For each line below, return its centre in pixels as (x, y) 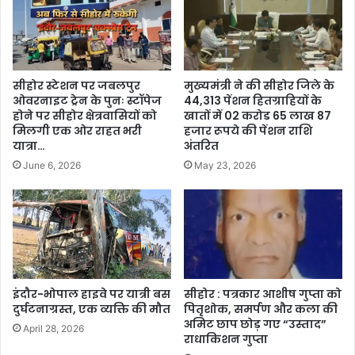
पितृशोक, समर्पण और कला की (261, 309)
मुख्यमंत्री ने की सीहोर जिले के (259, 86)
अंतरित (201, 146)
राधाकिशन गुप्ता (226, 340)
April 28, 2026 (53, 329)
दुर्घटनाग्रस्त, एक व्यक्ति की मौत (92, 309)
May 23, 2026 (225, 166)
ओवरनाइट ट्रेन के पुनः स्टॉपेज (87, 101)
